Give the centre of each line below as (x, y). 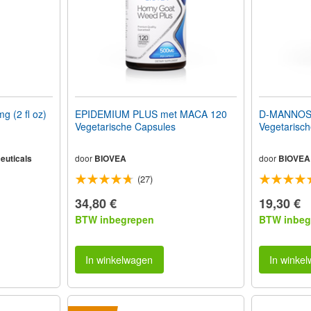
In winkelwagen (119, 259)
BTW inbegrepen (114, 219)
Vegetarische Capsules (125, 126)
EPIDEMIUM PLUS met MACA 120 (151, 114)
